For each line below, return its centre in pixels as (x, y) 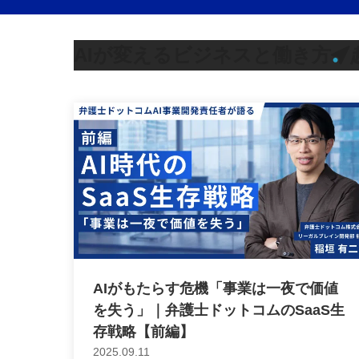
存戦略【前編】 (143, 331)
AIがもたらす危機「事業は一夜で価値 (216, 288)
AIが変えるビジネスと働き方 (202, 54)
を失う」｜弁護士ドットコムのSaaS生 (219, 310)
